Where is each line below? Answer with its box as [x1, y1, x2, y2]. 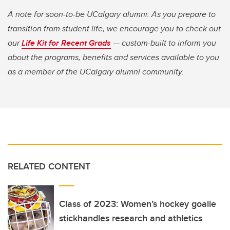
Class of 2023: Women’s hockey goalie [59, 197, 216, 211]
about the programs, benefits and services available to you [8, 51, 219, 64]
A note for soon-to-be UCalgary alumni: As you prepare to [8, 8, 216, 21]
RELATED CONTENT [8, 160, 90, 174]
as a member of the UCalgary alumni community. [8, 66, 184, 78]
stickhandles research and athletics [59, 212, 202, 225]
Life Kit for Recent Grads [22, 37, 111, 49]
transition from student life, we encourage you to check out [8, 23, 221, 35]
